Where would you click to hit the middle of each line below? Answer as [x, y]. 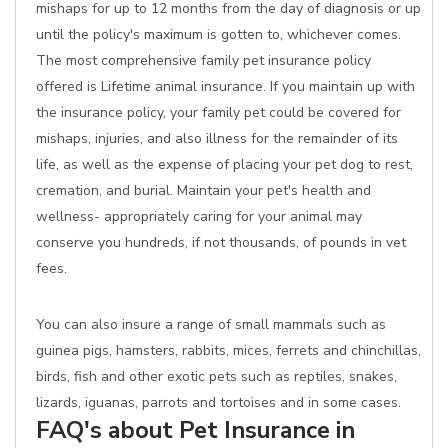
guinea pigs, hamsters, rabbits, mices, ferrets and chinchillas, [228, 350]
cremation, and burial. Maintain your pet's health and [203, 190]
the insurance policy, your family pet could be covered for [218, 112]
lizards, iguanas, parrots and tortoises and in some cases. [218, 402]
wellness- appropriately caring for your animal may [199, 216]
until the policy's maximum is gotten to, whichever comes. [218, 34]
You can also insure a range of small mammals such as [211, 324]
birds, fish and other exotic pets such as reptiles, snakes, [216, 376]
